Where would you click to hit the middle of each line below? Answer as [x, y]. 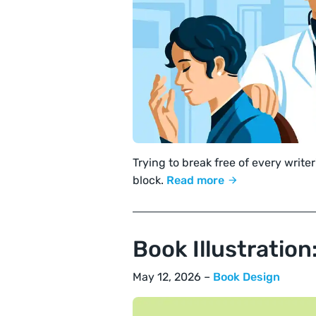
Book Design [247, 277]
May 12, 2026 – [173, 277]
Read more [197, 181]
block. [150, 181]
